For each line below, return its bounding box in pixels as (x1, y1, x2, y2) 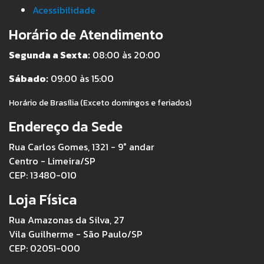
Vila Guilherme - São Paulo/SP (9, 226, 143, 241)
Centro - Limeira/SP (9, 153, 95, 168)
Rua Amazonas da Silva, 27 (9, 212, 124, 227)
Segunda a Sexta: (9, 47, 90, 62)
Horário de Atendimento (9, 24, 163, 45)
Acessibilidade (32, 2, 95, 17)
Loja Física (9, 189, 77, 210)
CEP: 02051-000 (9, 240, 80, 255)
